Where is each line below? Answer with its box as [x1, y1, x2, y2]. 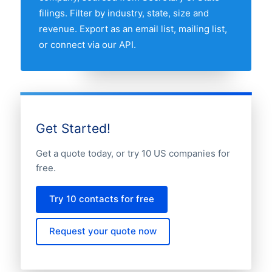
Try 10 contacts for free [49, 193, 155, 205]
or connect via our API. [38, 39, 136, 51]
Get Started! [35, 121, 110, 137]
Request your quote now [49, 225, 157, 237]
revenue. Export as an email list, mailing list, [38, 23, 227, 35]
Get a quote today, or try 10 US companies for [35, 147, 230, 159]
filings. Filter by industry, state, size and [38, 7, 209, 19]
